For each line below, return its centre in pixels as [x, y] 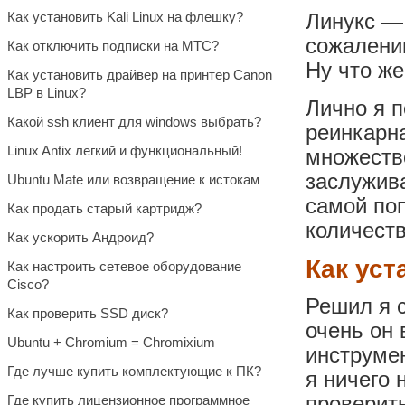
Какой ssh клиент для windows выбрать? [134, 122]
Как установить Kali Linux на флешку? [125, 17]
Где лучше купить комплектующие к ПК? [134, 371]
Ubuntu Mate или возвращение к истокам [133, 179]
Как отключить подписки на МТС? [113, 46]
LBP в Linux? [47, 93]
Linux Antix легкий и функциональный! [125, 151]
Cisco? [28, 284]
